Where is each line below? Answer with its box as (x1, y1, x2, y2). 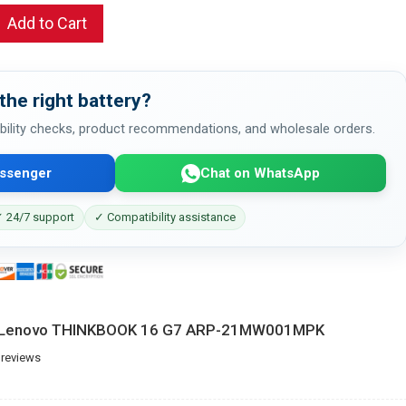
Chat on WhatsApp (199, 164, 320, 181)
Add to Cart (7, 14, 87, 33)
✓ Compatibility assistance (94, 210, 236, 224)
